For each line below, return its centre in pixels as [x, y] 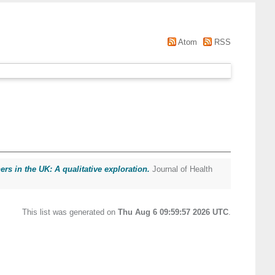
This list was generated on [70, 212]
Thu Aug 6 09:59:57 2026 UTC [173, 212]
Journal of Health [181, 169]
